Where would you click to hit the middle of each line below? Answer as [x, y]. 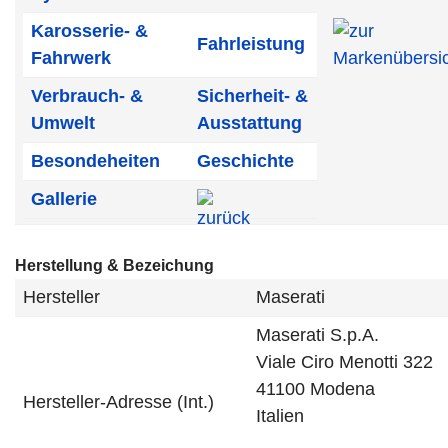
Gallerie [64, 199]
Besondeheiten [95, 161]
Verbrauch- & [87, 96]
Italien [280, 416]
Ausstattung [249, 123]
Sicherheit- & [252, 96]
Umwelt [63, 123]
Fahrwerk [71, 58]
